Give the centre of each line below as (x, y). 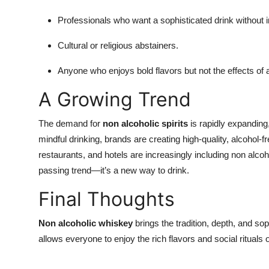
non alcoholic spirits (145, 124)
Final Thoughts (107, 199)
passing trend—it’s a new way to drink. (114, 171)
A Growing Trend (115, 100)
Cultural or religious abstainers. (118, 46)
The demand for (71, 124)
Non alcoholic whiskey (86, 223)
